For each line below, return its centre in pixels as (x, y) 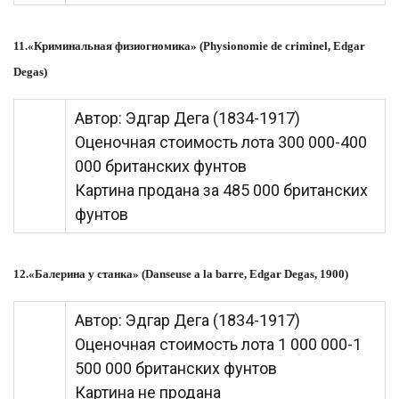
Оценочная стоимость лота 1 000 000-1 (218, 345)
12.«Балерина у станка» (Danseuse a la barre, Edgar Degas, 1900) (181, 274)
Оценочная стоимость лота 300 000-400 (221, 142)
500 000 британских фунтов (176, 369)
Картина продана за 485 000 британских (221, 191)
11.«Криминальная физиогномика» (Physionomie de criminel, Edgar (189, 46)
